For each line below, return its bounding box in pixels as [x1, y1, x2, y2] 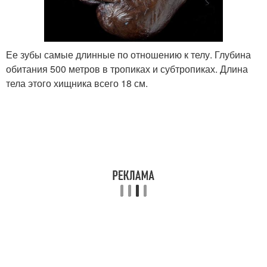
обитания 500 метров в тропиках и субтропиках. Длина [6, 61, 248, 76]
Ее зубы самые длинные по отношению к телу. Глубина [6, 47, 251, 61]
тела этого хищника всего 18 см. [6, 76, 148, 90]
